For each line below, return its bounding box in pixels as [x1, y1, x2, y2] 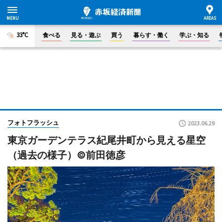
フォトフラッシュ [7, 118, 59, 126]
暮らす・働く [133, 31, 169, 39]
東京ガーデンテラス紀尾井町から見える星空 [7, 134, 206, 146]
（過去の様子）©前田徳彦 [7, 149, 125, 161]
